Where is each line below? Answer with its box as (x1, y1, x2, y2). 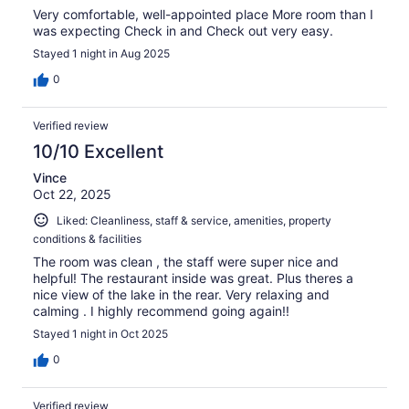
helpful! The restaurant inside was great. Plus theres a (33, 270, 353, 287)
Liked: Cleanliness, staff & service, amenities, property (57, 213, 331, 227)
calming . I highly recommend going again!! (33, 303, 289, 320)
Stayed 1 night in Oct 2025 (33, 327, 168, 341)
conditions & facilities (33, 232, 142, 246)
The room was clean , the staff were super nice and (33, 254, 339, 270)
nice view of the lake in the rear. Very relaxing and (33, 287, 330, 303)
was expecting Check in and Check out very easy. (33, 22, 333, 38)
